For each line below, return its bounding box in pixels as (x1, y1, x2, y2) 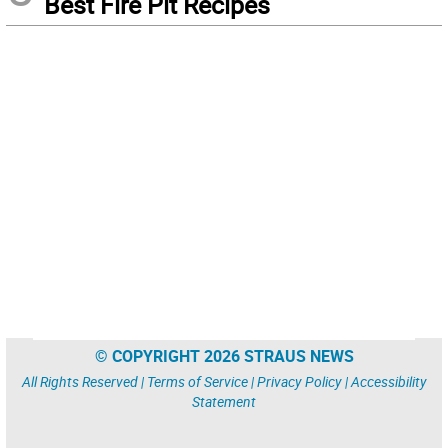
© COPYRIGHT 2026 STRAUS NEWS (94, 345, 354, 367)
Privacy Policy (256, 372, 342, 391)
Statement (192, 392, 256, 411)
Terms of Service (146, 372, 248, 391)
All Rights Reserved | (21, 372, 147, 391)
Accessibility (350, 372, 427, 391)
